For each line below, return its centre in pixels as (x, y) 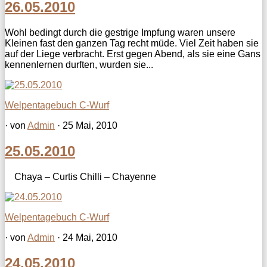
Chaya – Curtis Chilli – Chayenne (80, 176)
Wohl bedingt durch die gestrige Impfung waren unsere (120, 32)
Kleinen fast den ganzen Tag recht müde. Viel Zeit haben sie (132, 43)
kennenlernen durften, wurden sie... (79, 64)
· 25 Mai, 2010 (86, 125)
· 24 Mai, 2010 (86, 237)
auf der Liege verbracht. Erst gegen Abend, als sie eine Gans (133, 54)
